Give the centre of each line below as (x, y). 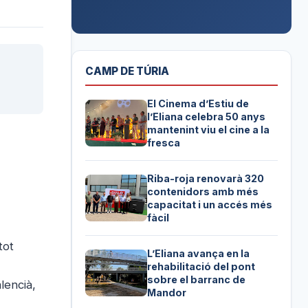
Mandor (167, 293)
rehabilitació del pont (201, 267)
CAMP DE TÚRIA (128, 71)
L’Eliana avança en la (199, 254)
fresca (164, 143)
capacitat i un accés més (210, 205)
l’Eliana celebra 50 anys (207, 117)
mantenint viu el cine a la (209, 130)
